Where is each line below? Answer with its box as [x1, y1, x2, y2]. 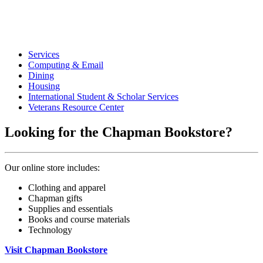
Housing [28, 80, 60, 91]
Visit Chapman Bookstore [5, 244, 107, 255]
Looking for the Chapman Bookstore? [5, 124, 232, 140]
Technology [28, 224, 72, 235]
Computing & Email [28, 59, 103, 70]
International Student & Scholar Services [28, 91, 178, 102]
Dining [28, 70, 54, 80]
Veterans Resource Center [28, 102, 124, 112]
